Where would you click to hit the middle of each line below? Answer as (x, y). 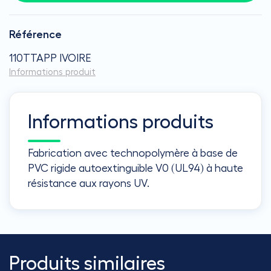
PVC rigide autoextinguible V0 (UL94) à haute (135, 168)
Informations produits (121, 122)
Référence (35, 34)
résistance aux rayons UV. (89, 183)
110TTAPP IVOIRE (50, 58)
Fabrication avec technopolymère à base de (133, 153)
